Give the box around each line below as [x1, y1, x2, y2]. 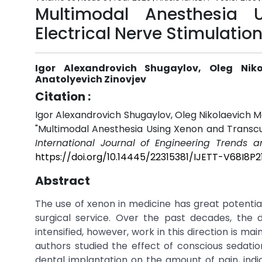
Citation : [35, 88, 91, 105]
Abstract [35, 173, 90, 189]
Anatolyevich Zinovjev [35, 73, 146, 86]
